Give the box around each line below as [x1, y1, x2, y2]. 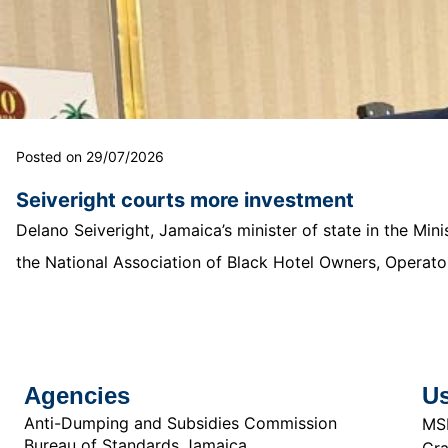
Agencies [24, 381, 130, 409]
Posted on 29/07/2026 [16, 147, 164, 165]
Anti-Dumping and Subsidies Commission [24, 412, 337, 433]
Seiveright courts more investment [16, 187, 354, 212]
